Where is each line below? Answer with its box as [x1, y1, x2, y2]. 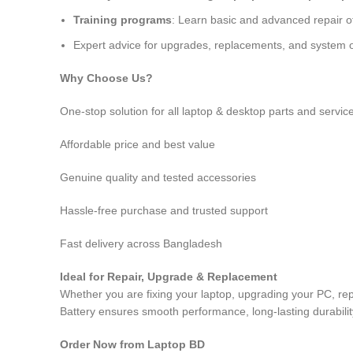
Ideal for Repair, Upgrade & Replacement [60, 270, 277, 283]
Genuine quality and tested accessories [60, 171, 256, 184]
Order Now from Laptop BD [60, 338, 205, 351]
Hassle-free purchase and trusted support [60, 204, 268, 217]
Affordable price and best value [60, 138, 215, 150]
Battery [60, 305, 98, 318]
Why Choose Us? [60, 72, 153, 84]
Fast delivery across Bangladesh [60, 237, 222, 250]
